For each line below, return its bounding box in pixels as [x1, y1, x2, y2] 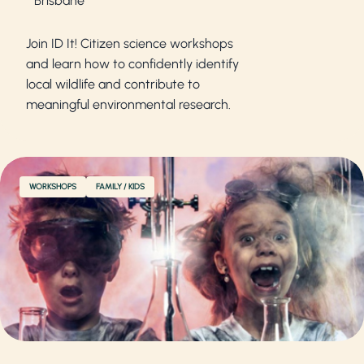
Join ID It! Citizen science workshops [26, 35, 233, 51]
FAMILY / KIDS [96, 180, 145, 192]
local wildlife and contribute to [26, 76, 200, 92]
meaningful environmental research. [26, 96, 231, 112]
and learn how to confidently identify [26, 55, 239, 71]
